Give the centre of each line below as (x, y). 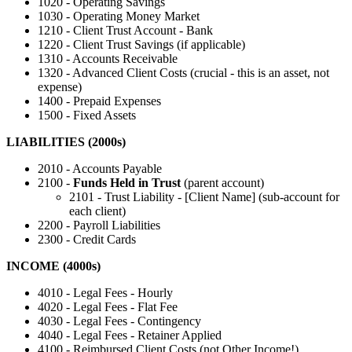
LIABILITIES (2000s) (66, 142)
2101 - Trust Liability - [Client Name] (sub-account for (204, 197)
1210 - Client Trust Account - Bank (125, 31)
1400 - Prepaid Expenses (99, 101)
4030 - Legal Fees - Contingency (119, 321)
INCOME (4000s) (53, 266)
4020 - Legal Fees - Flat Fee (108, 307)
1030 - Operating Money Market (119, 16)
